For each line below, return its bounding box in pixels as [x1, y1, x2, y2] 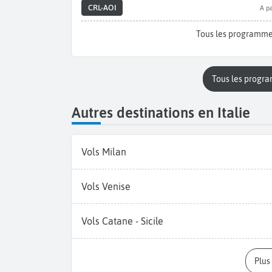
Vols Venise [81, 181, 131, 192]
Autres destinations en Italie [72, 104, 250, 121]
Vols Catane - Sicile [81, 216, 163, 227]
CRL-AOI [87, 3, 117, 13]
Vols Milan [81, 146, 126, 158]
